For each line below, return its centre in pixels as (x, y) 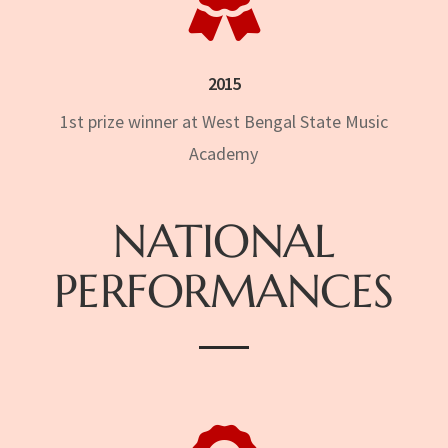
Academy (224, 153)
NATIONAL (224, 240)
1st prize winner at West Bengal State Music (223, 121)
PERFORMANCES (223, 290)
